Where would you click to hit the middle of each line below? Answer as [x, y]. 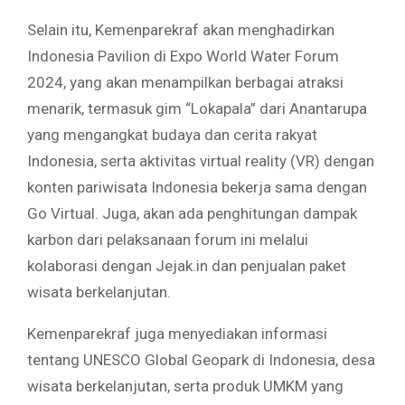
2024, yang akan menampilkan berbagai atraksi [185, 82]
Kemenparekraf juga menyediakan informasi [177, 333]
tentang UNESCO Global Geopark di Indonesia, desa [201, 359]
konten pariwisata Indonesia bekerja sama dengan [197, 187]
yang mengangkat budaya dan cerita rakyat [172, 134]
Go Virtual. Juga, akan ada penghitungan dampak [192, 213]
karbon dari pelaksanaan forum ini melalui [168, 239]
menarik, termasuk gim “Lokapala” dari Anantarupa [197, 108]
